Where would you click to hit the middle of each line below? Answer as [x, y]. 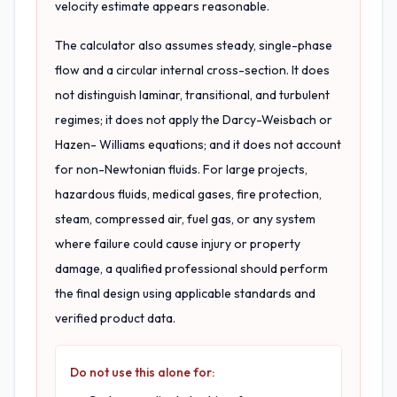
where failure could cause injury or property [178, 244]
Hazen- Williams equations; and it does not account [198, 144]
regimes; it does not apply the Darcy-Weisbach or [194, 120]
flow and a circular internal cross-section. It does [192, 70]
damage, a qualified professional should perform [191, 269]
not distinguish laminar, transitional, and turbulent [192, 95]
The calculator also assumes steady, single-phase [194, 45]
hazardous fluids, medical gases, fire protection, [188, 194]
